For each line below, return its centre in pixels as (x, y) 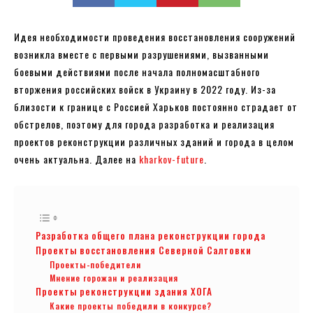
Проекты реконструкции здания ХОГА (124, 291)
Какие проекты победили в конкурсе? (130, 305)
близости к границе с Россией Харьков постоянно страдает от (156, 106)
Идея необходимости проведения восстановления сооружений (155, 36)
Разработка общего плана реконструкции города (151, 235)
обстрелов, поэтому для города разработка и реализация (144, 124)
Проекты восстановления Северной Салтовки (144, 250)
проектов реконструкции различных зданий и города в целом (154, 141)
